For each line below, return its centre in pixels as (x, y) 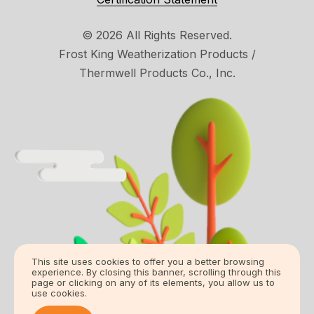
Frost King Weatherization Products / (157, 54)
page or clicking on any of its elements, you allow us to (153, 282)
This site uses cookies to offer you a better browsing (148, 261)
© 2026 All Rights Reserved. (157, 35)
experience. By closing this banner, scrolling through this (156, 272)
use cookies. (59, 293)
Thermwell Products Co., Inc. (157, 73)
